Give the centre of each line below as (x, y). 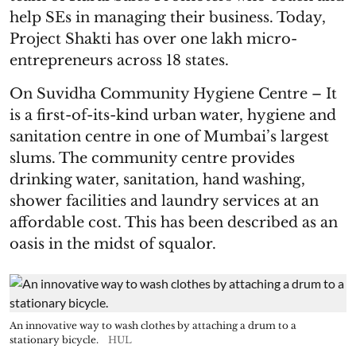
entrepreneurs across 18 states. (119, 60)
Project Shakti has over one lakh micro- (153, 39)
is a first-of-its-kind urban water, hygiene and (173, 115)
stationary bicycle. (54, 340)
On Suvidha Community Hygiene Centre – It (173, 94)
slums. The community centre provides (152, 158)
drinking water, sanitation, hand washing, (157, 180)
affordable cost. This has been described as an (174, 222)
